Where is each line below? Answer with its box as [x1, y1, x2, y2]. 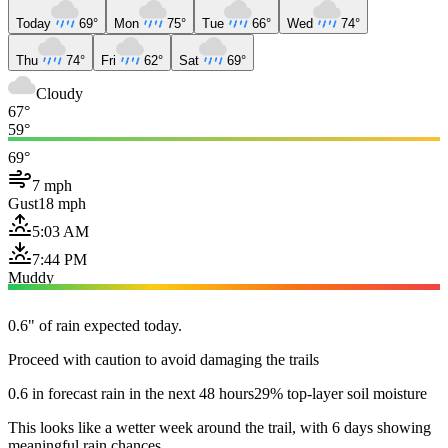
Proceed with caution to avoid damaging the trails [8, 350, 319, 368]
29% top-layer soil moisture [254, 384, 427, 402]
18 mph [38, 194, 86, 212]
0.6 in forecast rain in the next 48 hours [8, 384, 254, 402]
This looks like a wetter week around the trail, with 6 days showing [8, 418, 431, 436]
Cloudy [36, 84, 83, 102]
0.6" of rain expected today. [8, 316, 182, 334]
